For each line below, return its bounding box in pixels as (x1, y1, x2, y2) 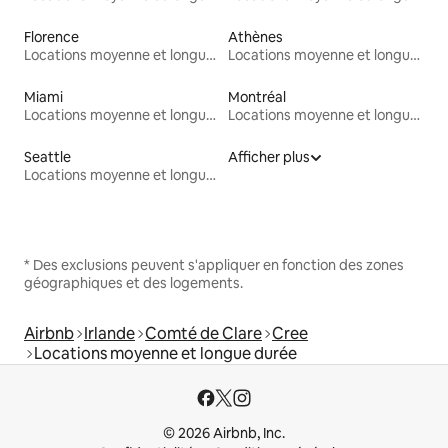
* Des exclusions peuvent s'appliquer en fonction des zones (24, 255, 404, 274)
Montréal (228, 87, 286, 106)
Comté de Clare (145, 322, 262, 344)
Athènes (228, 27, 283, 46)
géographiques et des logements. (24, 273, 243, 292)
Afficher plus (228, 147, 310, 166)
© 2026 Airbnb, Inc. (163, 424, 285, 442)
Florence (24, 27, 79, 46)
